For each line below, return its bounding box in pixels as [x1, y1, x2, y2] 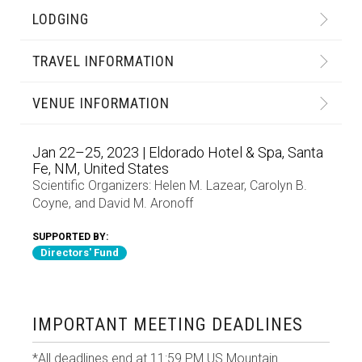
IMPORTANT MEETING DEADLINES [32, 314, 303, 335]
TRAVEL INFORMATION [32, 53, 175, 69]
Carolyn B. [250, 178, 307, 193]
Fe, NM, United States [32, 160, 169, 177]
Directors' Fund [40, 246, 119, 259]
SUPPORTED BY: [32, 231, 108, 242]
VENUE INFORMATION [32, 95, 170, 112]
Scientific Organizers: [32, 178, 151, 193]
